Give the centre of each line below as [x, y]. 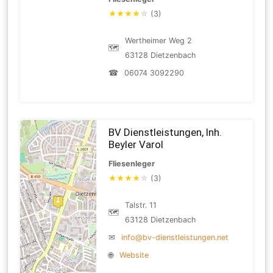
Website [134, 255]
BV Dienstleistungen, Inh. [165, 132]
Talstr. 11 [141, 205]
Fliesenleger [132, 163]
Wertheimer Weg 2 [159, 40]
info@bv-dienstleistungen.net [175, 237]
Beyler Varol [136, 144]
